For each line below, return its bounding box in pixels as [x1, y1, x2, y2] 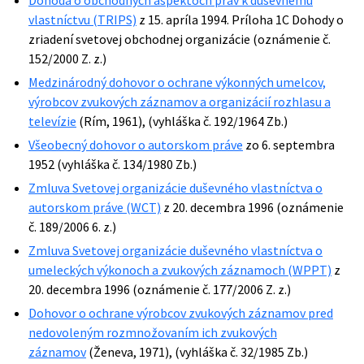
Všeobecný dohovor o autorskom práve [28, 136, 243, 153]
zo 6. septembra [243, 136, 335, 153]
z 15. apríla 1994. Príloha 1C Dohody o [136, 11, 344, 28]
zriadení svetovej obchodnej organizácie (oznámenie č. [28, 31, 331, 47]
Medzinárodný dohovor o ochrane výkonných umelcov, [28, 74, 326, 90]
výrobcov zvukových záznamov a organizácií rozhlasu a [28, 93, 331, 110]
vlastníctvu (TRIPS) [28, 11, 136, 28]
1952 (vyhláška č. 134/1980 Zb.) [28, 156, 197, 172]
